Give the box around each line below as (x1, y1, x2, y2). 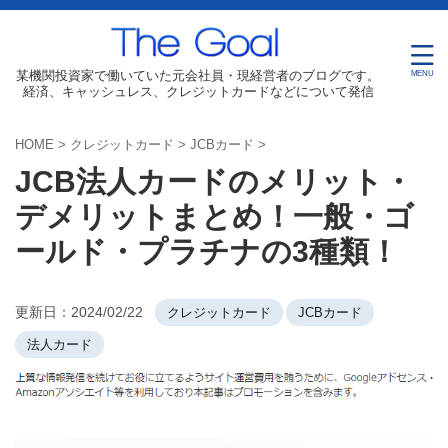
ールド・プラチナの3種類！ (15, 235, 399, 268)
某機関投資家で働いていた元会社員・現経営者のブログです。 (16, 68, 380, 83)
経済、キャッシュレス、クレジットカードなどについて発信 (22, 84, 374, 99)
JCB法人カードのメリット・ (15, 165, 413, 198)
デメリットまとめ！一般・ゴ (15, 200, 414, 233)
